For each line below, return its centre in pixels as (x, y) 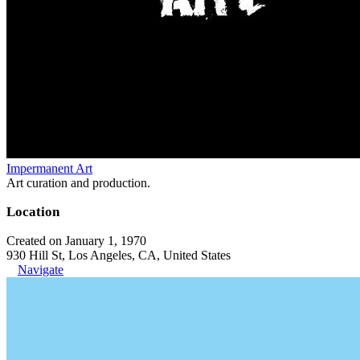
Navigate (41, 270)
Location (33, 212)
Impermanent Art (49, 168)
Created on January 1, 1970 (76, 241)
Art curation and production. (78, 183)
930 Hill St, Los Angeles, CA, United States (119, 255)
